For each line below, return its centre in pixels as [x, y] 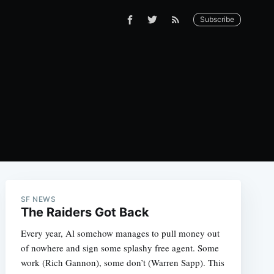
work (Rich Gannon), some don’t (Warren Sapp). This [122, 262]
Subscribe [217, 19]
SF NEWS [38, 199]
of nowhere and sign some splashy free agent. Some [120, 248]
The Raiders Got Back [85, 212]
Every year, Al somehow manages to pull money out [120, 233]
